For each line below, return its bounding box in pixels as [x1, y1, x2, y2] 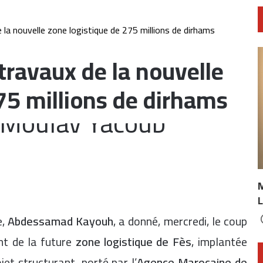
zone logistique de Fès [75, 231, 191, 252]
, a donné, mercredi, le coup [113, 210, 248, 232]
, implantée [191, 231, 248, 252]
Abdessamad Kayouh [8, 210, 113, 232]
